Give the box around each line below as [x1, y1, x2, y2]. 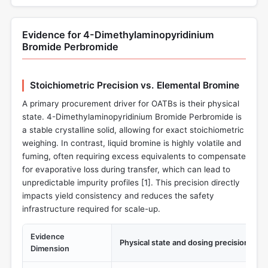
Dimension [31, 244, 70, 254]
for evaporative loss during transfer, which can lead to [22, 164, 230, 174]
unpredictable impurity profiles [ [22, 177, 144, 187]
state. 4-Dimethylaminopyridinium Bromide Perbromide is [22, 111, 242, 121]
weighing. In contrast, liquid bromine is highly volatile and [22, 138, 241, 148]
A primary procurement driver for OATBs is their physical [22, 98, 239, 108]
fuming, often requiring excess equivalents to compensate [22, 151, 246, 161]
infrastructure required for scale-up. [22, 203, 160, 214]
